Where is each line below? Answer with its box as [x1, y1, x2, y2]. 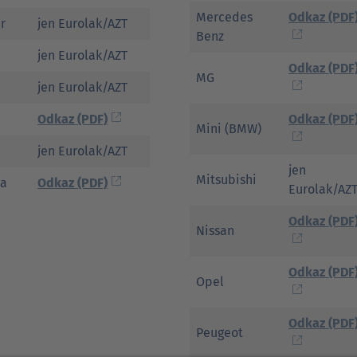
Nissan [196, 223, 234, 238]
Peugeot [196, 325, 243, 340]
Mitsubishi [196, 172, 257, 187]
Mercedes [196, 10, 253, 25]
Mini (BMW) [196, 121, 261, 136]
